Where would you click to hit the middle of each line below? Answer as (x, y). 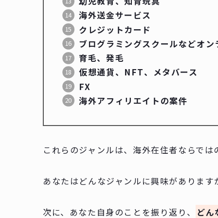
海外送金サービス (115, 15)
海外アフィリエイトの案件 (133, 100)
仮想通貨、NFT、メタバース (138, 72)
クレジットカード (115, 29)
